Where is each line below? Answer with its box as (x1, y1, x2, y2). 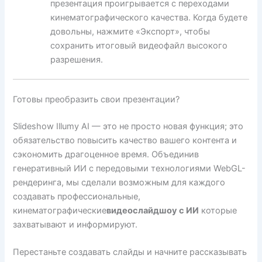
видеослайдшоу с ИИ (106, 205, 199, 216)
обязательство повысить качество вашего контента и (13, 135, 237, 146)
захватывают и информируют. (13, 219, 138, 230)
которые (199, 205, 237, 216)
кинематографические (13, 205, 107, 216)
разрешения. (50, 54, 104, 65)
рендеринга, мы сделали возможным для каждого (13, 177, 226, 188)
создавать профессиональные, (13, 191, 141, 202)
